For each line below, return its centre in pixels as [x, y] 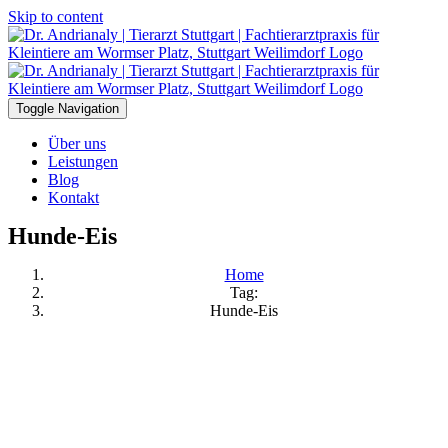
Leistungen [83, 161]
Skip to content [55, 16]
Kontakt [73, 197]
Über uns [77, 143]
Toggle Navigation [67, 108]
